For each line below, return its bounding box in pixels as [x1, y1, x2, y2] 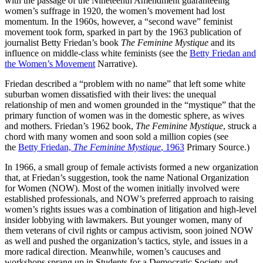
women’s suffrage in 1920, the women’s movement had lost [5, 5, 225, 16]
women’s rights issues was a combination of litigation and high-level [5, 204, 257, 214]
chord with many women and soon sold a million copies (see [5, 131, 228, 141]
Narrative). [95, 58, 137, 69]
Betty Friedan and [190, 48, 256, 58]
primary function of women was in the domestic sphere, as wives [5, 110, 244, 120]
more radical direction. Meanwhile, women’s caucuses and [5, 246, 221, 257]
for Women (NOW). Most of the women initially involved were [5, 183, 240, 193]
